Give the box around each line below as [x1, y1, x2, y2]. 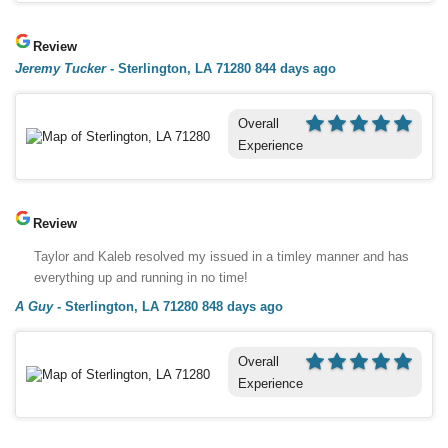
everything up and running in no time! [34, 269, 248, 285]
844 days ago [255, 60, 336, 76]
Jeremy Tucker [15, 60, 106, 76]
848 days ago [202, 298, 283, 314]
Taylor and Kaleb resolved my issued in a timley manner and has [34, 248, 409, 264]
